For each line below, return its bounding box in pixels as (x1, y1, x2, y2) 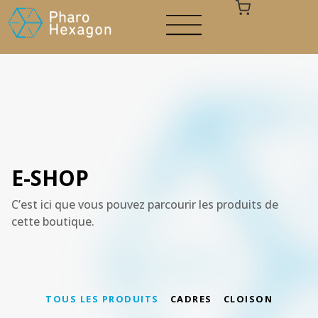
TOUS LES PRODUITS (45, 292, 159, 305)
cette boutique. (11, 214, 94, 229)
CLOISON (223, 292, 273, 305)
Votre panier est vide (97, 132, 221, 147)
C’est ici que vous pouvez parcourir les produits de (11, 197, 278, 212)
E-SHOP (11, 163, 89, 192)
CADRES (170, 292, 212, 305)
